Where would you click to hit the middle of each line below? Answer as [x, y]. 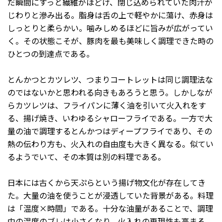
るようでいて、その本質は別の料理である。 [86, 157]
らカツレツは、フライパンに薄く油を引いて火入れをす [107, 105]
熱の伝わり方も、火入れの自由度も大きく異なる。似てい [111, 144]
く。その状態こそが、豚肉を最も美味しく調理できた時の [111, 41]
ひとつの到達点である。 [51, 54]
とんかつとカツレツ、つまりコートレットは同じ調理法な [110, 80]
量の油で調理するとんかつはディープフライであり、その [110, 131]
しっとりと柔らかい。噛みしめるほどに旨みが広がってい [110, 28]
